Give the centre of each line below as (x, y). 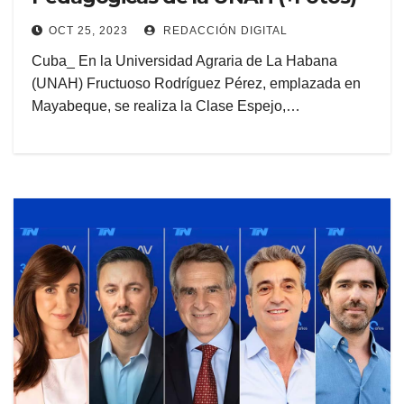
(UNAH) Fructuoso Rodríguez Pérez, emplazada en (196, 84)
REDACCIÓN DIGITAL (224, 31)
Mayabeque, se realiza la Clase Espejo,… (166, 106)
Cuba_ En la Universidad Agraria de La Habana (184, 61)
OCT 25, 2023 (88, 31)
